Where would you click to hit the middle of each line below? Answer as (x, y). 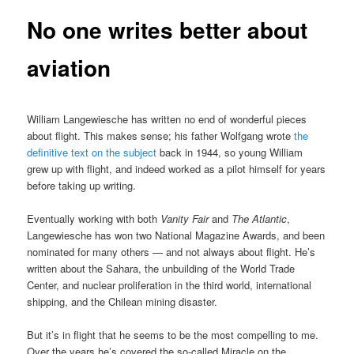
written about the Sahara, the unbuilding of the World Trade (161, 268)
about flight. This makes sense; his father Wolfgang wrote (161, 135)
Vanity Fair (185, 218)
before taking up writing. (82, 185)
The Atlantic (260, 218)
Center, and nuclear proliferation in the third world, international (169, 284)
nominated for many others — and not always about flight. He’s (171, 251)
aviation (69, 68)
